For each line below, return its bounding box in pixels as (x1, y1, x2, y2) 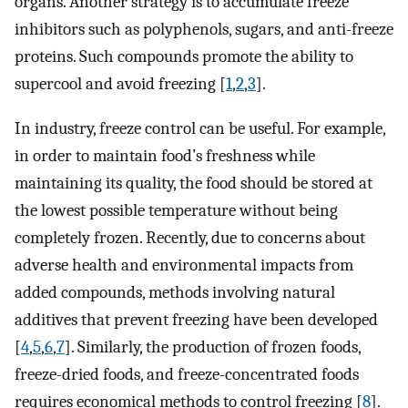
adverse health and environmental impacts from (15, 254, 353, 275)
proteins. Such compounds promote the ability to (15, 46, 353, 67)
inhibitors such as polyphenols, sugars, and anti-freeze (15, 19, 393, 40)
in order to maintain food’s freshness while (15, 145, 315, 166)
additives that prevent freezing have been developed (15, 309, 378, 330)
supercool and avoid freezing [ (15, 74, 226, 95)
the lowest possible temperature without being (15, 199, 338, 220)
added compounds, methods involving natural (15, 281, 335, 302)
